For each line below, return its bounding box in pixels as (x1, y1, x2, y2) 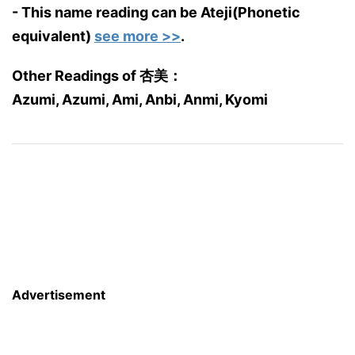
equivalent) (12, 28, 94, 44)
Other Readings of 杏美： (12, 67, 182, 84)
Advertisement (12, 287, 105, 303)
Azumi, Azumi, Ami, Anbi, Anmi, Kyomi (12, 91, 268, 108)
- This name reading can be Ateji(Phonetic (12, 4, 300, 21)
